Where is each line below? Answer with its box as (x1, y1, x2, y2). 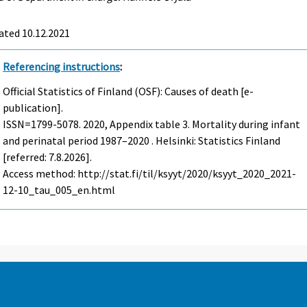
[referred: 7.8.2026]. (3, 150, 93, 164)
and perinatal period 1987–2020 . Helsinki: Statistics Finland (3, 134, 281, 148)
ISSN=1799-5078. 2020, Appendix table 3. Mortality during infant (3, 117, 301, 132)
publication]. (3, 101, 64, 115)
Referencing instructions (3, 59, 121, 73)
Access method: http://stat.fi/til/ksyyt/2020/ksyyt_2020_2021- (3, 167, 297, 181)
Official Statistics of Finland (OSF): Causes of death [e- (3, 84, 254, 99)
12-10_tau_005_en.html (3, 183, 116, 197)
